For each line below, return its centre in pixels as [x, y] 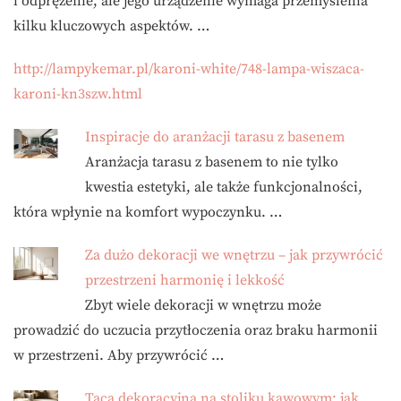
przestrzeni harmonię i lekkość [185, 280]
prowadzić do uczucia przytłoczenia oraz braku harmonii [196, 330]
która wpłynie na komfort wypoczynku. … [148, 212]
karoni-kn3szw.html [78, 94]
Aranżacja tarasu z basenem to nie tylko [212, 162]
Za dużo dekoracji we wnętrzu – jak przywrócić [234, 255]
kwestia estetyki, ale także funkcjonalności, [224, 187]
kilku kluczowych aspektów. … [111, 26]
